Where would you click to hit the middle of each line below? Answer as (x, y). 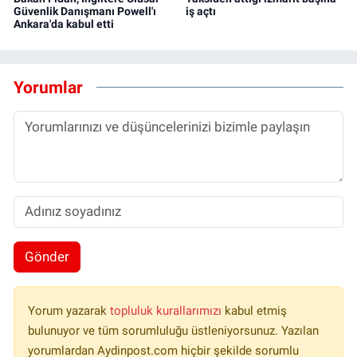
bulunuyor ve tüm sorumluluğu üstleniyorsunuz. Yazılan (173, 331)
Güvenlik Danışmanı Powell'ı (85, 11)
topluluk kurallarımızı (167, 311)
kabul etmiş (256, 311)
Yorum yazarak (69, 311)
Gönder (47, 257)
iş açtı (200, 11)
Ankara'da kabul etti (64, 24)
